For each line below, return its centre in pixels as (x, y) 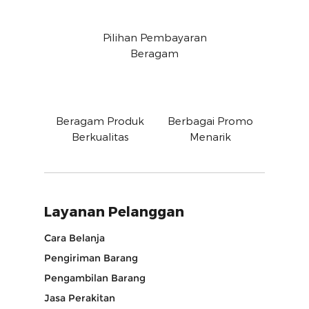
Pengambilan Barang (95, 278)
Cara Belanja (74, 238)
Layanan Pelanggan (114, 211)
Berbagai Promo (210, 121)
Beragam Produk (100, 121)
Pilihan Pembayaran (154, 37)
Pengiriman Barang (91, 258)
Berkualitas (100, 137)
